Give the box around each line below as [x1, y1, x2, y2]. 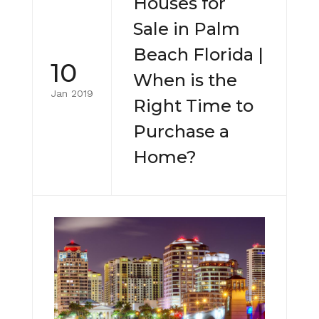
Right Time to [133, 95, 253, 117]
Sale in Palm [133, 19, 240, 40]
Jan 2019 [51, 87, 93, 99]
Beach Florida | [133, 44, 263, 66]
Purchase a [133, 121, 229, 142]
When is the [133, 70, 237, 91]
